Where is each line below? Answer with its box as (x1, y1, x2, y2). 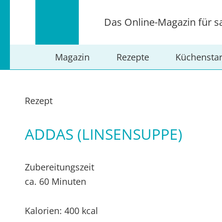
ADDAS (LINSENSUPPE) (25, 124, 182, 144)
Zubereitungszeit (25, 161, 94, 173)
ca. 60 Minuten (25, 175, 86, 187)
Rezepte (116, 51, 149, 63)
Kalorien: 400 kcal (25, 205, 98, 217)
